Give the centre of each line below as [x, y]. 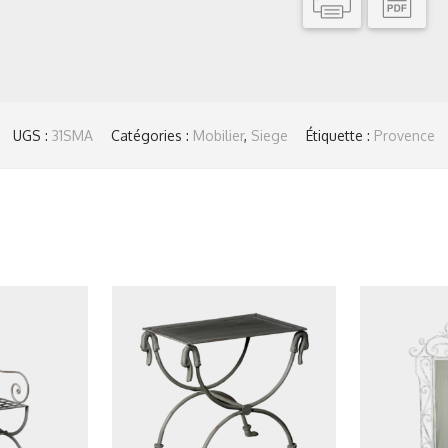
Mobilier [218, 135]
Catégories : [152, 135]
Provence [404, 135]
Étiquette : [340, 135]
